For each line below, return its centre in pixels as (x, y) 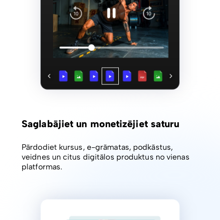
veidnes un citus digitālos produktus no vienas (106, 157)
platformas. (42, 167)
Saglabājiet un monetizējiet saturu (101, 124)
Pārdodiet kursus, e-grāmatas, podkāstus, (97, 147)
